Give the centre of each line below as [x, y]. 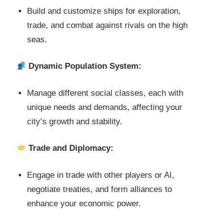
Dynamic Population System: [85, 66]
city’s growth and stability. [75, 121]
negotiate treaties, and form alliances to [100, 189]
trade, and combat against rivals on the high [108, 25]
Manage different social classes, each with [105, 93]
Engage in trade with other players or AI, [101, 175]
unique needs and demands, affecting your [105, 107]
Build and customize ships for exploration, [104, 11]
